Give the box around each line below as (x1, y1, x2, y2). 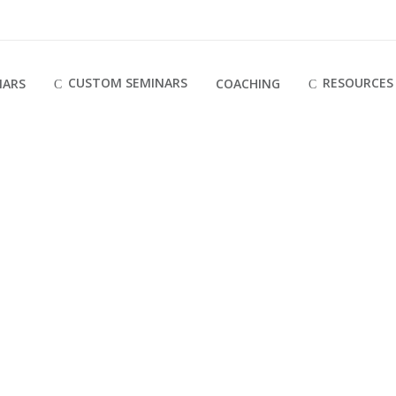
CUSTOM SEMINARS (68, 73, 187, 91)
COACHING (216, 74, 280, 91)
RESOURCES (323, 73, 393, 91)
